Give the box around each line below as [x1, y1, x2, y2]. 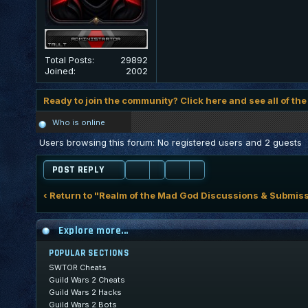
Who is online [52, 117, 105, 127]
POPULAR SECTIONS [49, 247, 129, 258]
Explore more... [58, 223, 129, 237]
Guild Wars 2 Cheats [49, 274, 125, 285]
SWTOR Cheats [49, 262, 107, 272]
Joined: [45, 65, 76, 76]
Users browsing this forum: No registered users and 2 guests [39, 136, 302, 148]
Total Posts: [45, 54, 94, 65]
